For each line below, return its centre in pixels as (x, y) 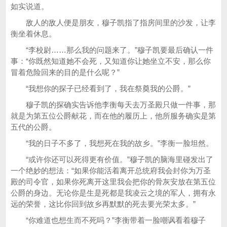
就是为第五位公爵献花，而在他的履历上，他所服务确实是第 (113, 116)
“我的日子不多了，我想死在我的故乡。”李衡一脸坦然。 (112, 143)
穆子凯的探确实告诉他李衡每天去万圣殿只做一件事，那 (113, 105)
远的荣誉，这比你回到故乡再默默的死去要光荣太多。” (103, 204)
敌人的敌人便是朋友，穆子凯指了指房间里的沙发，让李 (113, 23)
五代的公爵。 (33, 127)
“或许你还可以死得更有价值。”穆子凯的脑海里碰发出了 (112, 159)
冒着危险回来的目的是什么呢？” (65, 72)
